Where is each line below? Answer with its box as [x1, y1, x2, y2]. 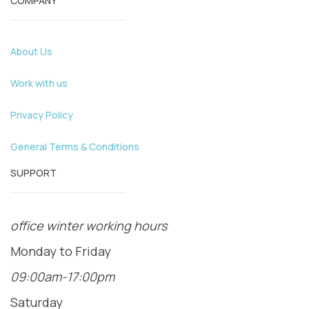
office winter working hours [10, 217, 167, 235]
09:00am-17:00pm [10, 268, 114, 286]
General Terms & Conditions [10, 140, 139, 154]
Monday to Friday [10, 243, 111, 260]
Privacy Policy [10, 108, 73, 122]
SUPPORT [10, 166, 57, 180]
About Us [10, 45, 52, 59]
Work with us [10, 77, 68, 90]
